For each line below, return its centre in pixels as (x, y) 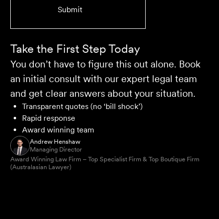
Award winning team (58, 130)
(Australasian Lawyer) (41, 167)
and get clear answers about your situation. (103, 94)
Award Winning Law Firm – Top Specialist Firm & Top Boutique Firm (105, 159)
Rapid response (49, 118)
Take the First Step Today (75, 49)
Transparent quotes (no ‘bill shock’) (82, 107)
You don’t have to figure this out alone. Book (105, 64)
